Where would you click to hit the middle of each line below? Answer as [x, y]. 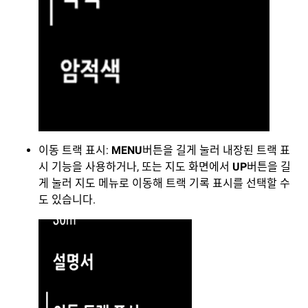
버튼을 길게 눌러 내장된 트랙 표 [216, 151]
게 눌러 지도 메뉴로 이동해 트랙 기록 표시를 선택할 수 [164, 184]
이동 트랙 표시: [75, 151]
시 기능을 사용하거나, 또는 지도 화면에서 [135, 167]
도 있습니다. [67, 200]
